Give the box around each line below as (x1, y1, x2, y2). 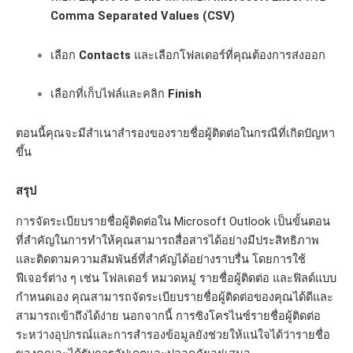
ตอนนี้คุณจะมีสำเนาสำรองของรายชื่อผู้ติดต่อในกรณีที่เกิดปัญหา (16, 125, 335, 140)
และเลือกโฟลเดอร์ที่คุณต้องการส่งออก (130, 47, 325, 62)
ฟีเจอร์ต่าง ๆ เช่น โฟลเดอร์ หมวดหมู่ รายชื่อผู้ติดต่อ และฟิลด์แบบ (16, 270, 336, 285)
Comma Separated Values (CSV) (50, 9, 235, 24)
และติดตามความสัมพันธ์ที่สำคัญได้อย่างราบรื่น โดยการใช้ (16, 251, 306, 266)
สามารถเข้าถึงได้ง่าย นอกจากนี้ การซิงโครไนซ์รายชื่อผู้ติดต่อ (16, 308, 321, 323)
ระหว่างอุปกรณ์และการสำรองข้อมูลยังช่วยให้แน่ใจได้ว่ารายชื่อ (16, 327, 330, 342)
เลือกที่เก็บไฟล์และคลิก (50, 87, 168, 102)
